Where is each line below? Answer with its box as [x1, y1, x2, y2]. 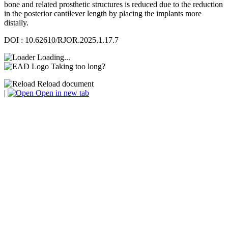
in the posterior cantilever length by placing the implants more [4, 9, 202, 18]
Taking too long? [51, 62, 105, 71]
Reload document [35, 79, 94, 88]
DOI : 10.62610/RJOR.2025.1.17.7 [4, 35, 119, 44]
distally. [4, 18, 28, 27]
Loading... [37, 52, 70, 62]
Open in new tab [34, 88, 89, 97]
